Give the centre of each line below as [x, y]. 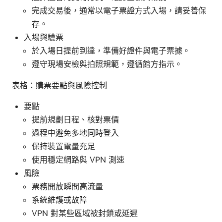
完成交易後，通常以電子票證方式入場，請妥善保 [119, 10]
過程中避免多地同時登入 [75, 133]
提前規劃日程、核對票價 [75, 119]
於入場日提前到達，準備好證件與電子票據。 [111, 50]
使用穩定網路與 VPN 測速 [78, 159]
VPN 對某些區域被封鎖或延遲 [85, 213]
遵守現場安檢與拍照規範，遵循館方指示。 [107, 64]
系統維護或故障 [59, 199]
